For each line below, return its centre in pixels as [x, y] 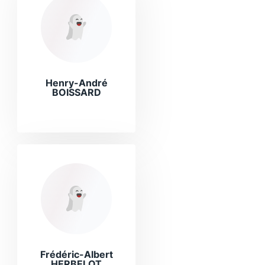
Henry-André [76, 83]
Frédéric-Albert [76, 254]
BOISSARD [76, 92]
